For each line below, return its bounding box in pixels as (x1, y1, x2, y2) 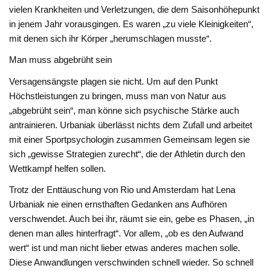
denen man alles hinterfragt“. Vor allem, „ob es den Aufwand (9, 227, 244, 238)
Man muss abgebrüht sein (9, 54, 113, 65)
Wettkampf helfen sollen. (9, 163, 106, 174)
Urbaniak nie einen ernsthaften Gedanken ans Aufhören (9, 198, 227, 209)
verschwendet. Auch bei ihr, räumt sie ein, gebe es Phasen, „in (9, 213, 255, 224)
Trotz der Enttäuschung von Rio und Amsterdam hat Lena (9, 184, 236, 195)
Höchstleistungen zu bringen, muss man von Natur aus (9, 90, 227, 101)
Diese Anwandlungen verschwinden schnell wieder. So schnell (9, 256, 254, 267)
